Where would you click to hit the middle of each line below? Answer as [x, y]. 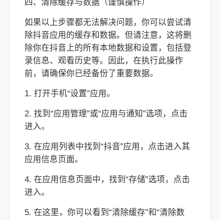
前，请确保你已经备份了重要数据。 [91, 73]
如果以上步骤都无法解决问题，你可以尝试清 [108, 22]
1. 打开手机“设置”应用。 [70, 94]
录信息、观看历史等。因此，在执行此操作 [104, 61]
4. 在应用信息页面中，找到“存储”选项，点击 [107, 179]
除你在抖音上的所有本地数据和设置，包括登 [108, 48]
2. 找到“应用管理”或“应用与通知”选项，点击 [106, 114]
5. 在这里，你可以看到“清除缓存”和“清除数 [105, 212]
